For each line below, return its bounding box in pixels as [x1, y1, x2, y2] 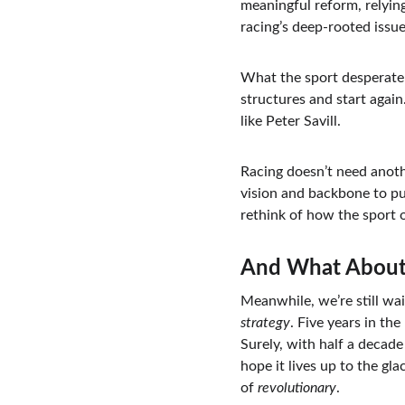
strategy [240, 316, 290, 330]
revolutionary [257, 381, 336, 395]
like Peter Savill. [240, 114, 341, 128]
